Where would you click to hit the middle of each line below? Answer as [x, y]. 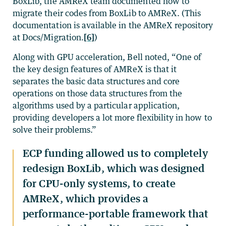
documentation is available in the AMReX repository [113, 25]
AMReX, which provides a [86, 198]
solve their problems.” [55, 129]
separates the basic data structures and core [96, 81]
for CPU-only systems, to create [99, 183]
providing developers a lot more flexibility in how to [112, 117]
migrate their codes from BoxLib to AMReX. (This [107, 13]
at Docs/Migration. [48, 37]
